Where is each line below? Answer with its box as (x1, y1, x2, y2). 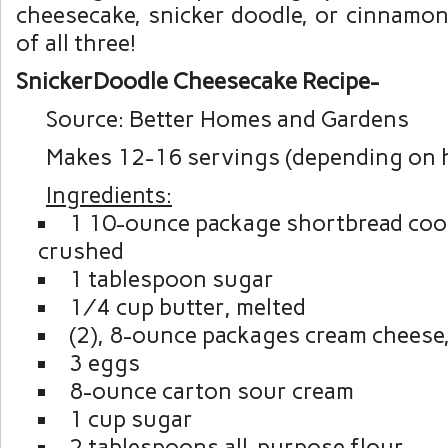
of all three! (16, 28, 136, 57)
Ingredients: (46, 180, 172, 209)
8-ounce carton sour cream (68, 376, 354, 405)
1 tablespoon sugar (68, 264, 274, 293)
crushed (37, 236, 124, 265)
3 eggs (68, 348, 140, 377)
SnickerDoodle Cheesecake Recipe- (16, 66, 379, 95)
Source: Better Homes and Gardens (46, 104, 409, 133)
